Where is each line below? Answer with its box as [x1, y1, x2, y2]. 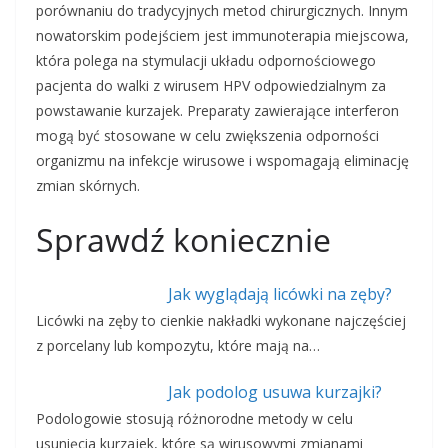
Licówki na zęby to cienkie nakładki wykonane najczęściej [36, 311, 406, 331]
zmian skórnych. [36, 176, 140, 196]
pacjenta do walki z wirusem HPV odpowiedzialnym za [36, 76, 386, 96]
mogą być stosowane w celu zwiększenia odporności [36, 126, 379, 146]
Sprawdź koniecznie [36, 218, 331, 262]
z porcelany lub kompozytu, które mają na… [36, 336, 320, 356]
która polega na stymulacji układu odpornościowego [36, 51, 376, 71]
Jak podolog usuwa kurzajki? [167, 381, 382, 404]
